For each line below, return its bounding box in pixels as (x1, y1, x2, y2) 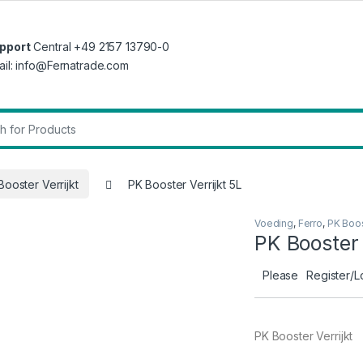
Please (263, 268, 299, 283)
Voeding (254, 217, 294, 230)
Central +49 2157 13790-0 (30, 39, 169, 53)
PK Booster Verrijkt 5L (127, 177, 241, 191)
